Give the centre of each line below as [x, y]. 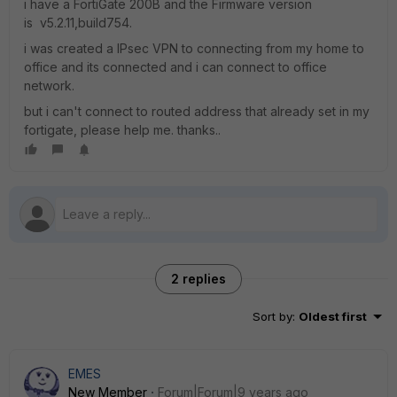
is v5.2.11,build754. [78, 23]
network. [49, 86]
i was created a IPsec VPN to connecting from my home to [194, 48]
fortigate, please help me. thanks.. [122, 130]
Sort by [272, 316]
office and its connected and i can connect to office [175, 67]
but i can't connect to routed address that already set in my [197, 111]
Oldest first [333, 316]
